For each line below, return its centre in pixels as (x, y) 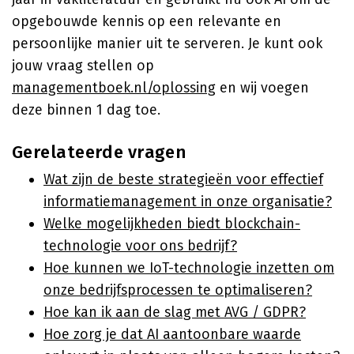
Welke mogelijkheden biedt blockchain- (172, 224)
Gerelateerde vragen (100, 152)
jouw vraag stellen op (83, 66)
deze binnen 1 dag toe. (86, 110)
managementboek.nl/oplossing (114, 88)
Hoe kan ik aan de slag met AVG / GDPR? (175, 312)
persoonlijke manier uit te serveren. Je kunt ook (167, 43)
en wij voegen (262, 88)
